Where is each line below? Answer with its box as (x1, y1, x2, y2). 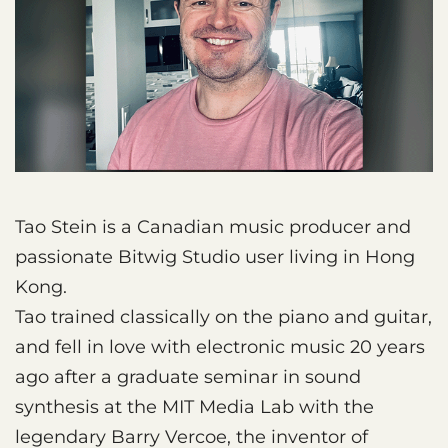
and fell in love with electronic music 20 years (15, 335, 425, 358)
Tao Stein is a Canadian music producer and (15, 215, 411, 238)
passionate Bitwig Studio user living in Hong (15, 245, 415, 268)
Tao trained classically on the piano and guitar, (15, 305, 432, 328)
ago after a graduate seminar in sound (15, 365, 361, 388)
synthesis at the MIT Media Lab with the (15, 395, 374, 418)
